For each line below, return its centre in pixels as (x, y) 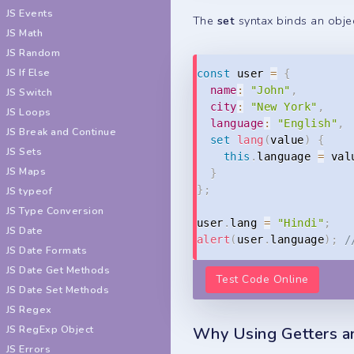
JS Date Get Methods (58, 270)
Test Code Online (262, 279)
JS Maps (26, 171)
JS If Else (28, 72)
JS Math (25, 33)
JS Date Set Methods (58, 290)
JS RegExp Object (50, 329)
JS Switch (30, 92)
